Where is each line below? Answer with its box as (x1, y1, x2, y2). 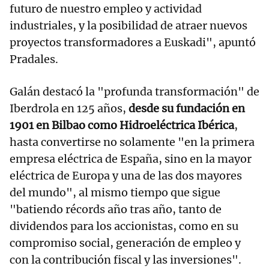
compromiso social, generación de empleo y (10, 236, 241, 250)
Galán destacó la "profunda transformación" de (10, 85, 259, 99)
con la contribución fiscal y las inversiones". (10, 253, 241, 267)
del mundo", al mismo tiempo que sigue (10, 186, 220, 200)
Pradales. (10, 52, 58, 67)
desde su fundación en (128, 101, 245, 116)
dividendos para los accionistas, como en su (10, 219, 238, 234)
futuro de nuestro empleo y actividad (10, 2, 202, 16)
